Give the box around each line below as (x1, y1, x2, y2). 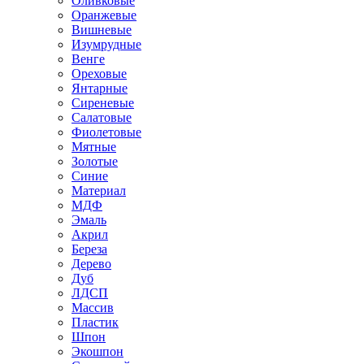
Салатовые (71, 110, 132, 124)
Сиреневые (71, 95, 134, 110)
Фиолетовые (71, 124, 141, 139)
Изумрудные (71, 37, 141, 51)
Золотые (71, 154, 118, 168)
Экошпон (71, 344, 123, 358)
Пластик (71, 314, 119, 329)
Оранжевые (71, 7, 136, 22)
